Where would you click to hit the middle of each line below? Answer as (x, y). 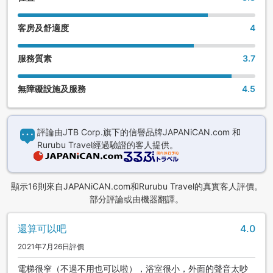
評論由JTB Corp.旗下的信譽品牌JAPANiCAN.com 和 (139, 132)
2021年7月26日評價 (51, 247)
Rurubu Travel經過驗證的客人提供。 (108, 145)
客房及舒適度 (43, 28)
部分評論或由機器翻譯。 (136, 199)
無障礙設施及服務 (52, 89)
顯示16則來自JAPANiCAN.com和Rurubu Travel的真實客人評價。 (136, 186)
